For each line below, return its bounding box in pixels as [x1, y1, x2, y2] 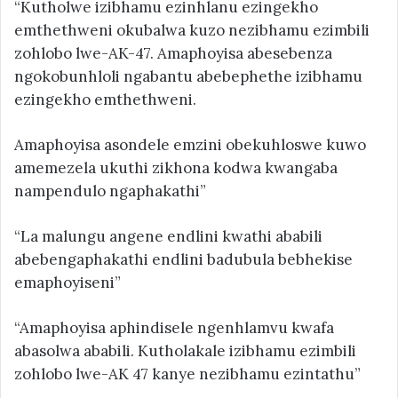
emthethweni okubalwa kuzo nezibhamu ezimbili [14, 20, 370, 40]
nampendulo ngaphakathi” [14, 180, 206, 201]
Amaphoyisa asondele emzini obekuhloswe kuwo [14, 134, 366, 155]
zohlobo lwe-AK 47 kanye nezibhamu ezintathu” [14, 363, 361, 384]
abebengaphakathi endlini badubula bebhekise [14, 249, 353, 269]
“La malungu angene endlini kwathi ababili [14, 226, 322, 246]
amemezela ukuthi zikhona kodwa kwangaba [14, 157, 338, 178]
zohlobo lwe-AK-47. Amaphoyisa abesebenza [14, 43, 332, 63]
